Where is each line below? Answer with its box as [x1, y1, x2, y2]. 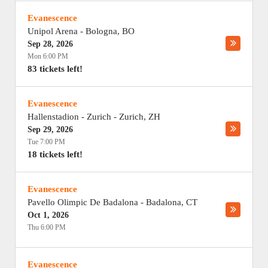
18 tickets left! [28, 150, 83, 159]
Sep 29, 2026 [28, 125, 73, 134]
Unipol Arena [28, 26, 78, 36]
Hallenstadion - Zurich [28, 112, 111, 121]
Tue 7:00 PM [28, 138, 65, 146]
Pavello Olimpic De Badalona [28, 197, 138, 207]
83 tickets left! [28, 64, 83, 74]
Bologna [86, 26, 117, 36]
